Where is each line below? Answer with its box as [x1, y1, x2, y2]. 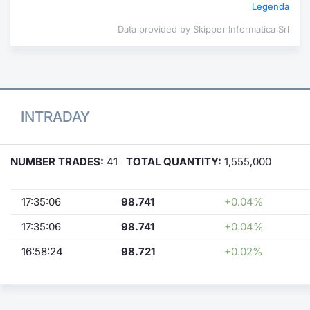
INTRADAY [21, 107, 90, 125]
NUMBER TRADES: [10, 155, 104, 168]
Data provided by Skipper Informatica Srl [118, 23, 289, 35]
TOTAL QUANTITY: [126, 155, 221, 168]
